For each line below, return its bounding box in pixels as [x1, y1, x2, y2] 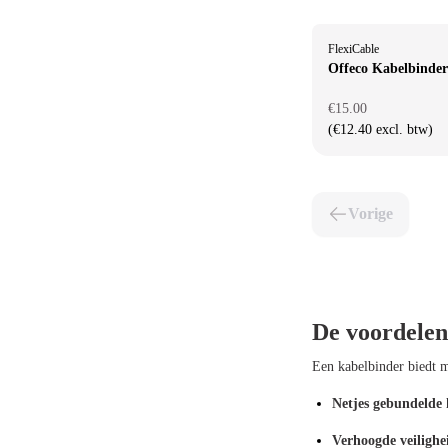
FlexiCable [328, 42, 379, 56]
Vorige [348, 205, 393, 222]
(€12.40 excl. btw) [328, 122, 433, 137]
